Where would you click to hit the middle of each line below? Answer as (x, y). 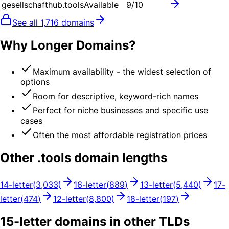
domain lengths (119, 158)
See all (26, 22)
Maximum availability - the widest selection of (122, 72)
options (35, 82)
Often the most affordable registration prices (120, 135)
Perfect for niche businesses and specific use (120, 111)
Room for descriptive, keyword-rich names (116, 96)
